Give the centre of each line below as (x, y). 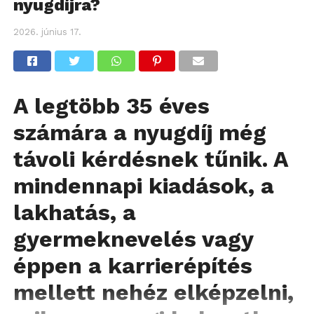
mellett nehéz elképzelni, (153, 292)
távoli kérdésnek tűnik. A (150, 159)
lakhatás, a (74, 212)
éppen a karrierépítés (132, 265)
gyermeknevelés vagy (133, 239)
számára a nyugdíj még (139, 132)
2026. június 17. (47, 32)
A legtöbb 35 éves (111, 105)
